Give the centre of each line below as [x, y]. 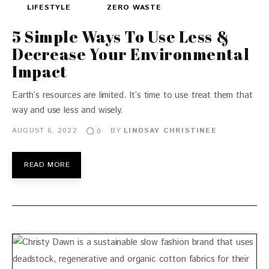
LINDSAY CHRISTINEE [170, 131]
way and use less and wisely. [68, 110]
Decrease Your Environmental [131, 54]
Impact [40, 71]
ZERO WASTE [134, 7]
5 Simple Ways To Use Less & [121, 36]
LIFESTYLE [49, 7]
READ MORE [47, 165]
